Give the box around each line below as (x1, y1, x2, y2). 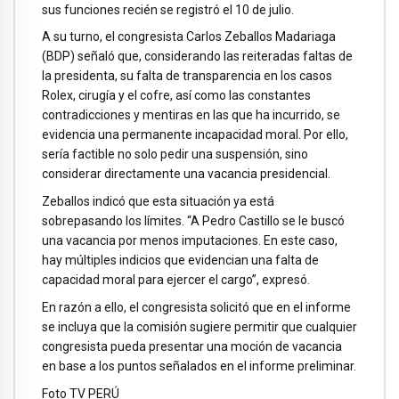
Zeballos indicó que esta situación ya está (42, 194, 274, 209)
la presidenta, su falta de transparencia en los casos (42, 69, 332, 84)
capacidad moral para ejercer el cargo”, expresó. (42, 273, 310, 288)
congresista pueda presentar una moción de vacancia (42, 338, 342, 354)
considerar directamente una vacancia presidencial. (42, 167, 330, 182)
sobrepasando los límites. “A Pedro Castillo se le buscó (42, 214, 345, 229)
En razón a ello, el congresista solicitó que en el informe (42, 299, 351, 314)
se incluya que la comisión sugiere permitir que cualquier (42, 319, 357, 334)
